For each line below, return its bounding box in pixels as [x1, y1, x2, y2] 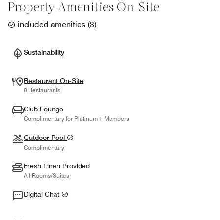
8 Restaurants [24, 86, 60, 94]
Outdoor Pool [24, 133, 67, 141]
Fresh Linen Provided [24, 162, 90, 170]
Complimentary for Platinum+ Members [24, 114, 129, 122]
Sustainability [24, 48, 64, 56]
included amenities [18, 19, 85, 29]
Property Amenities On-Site [8, 1, 159, 14]
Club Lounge [24, 105, 63, 113]
